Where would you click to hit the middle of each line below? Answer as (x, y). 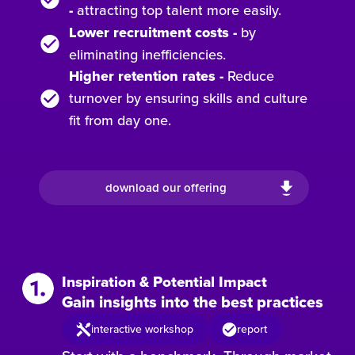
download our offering (166, 188)
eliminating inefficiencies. (148, 55)
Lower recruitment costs (149, 33)
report (252, 329)
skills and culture (256, 98)
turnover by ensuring (134, 98)
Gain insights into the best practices (193, 302)
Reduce (249, 76)
